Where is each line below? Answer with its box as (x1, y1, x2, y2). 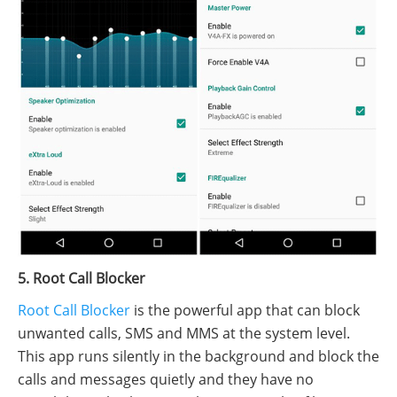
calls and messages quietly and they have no (18, 369, 314, 389)
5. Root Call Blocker (18, 268, 145, 288)
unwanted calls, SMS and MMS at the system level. (18, 323, 350, 343)
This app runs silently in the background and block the (18, 346, 379, 366)
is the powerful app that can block (130, 300, 360, 320)
